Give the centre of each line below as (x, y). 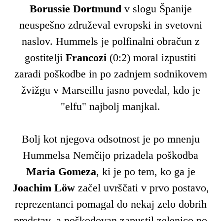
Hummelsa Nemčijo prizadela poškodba (110, 155)
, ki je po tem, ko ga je (146, 171)
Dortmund (98, 8)
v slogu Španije (158, 8)
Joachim (33, 187)
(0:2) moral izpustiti (153, 57)
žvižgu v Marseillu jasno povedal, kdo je (110, 90)
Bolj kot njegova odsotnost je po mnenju (110, 139)
